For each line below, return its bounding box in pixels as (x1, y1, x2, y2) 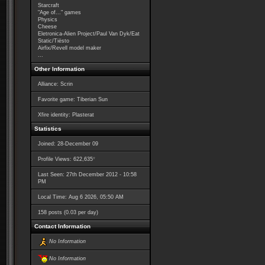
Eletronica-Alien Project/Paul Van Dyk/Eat (37, 31, 140, 37)
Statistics (34, 125, 62, 132)
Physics (37, 17, 57, 22)
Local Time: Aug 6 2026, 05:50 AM (37, 194, 124, 200)
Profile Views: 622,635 (37, 156, 93, 162)
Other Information (34, 66, 85, 72)
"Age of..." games (37, 9, 81, 15)
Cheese (37, 24, 57, 30)
